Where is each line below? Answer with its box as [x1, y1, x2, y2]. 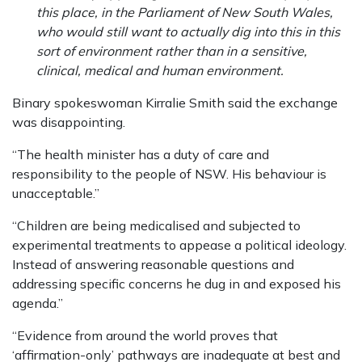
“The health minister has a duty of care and [12, 146, 269, 163]
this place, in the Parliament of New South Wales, [36, 4, 333, 21]
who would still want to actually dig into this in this [36, 23, 340, 40]
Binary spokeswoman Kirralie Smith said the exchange [12, 95, 338, 112]
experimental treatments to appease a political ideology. [12, 237, 347, 254]
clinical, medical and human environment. [36, 62, 284, 79]
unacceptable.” [12, 185, 99, 202]
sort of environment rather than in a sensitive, [36, 43, 307, 60]
